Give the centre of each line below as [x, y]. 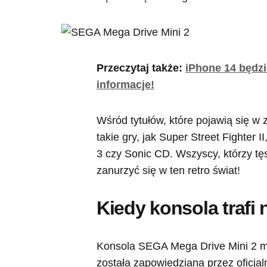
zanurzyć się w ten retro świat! [168, 171]
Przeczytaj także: [141, 68]
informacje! [125, 85]
